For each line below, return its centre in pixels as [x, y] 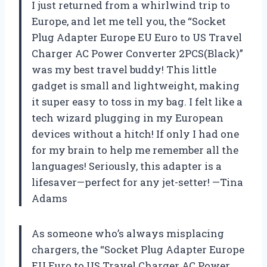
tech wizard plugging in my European [128, 117]
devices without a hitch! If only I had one [135, 133]
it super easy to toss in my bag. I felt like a [137, 101]
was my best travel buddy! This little [124, 69]
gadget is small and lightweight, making [136, 85]
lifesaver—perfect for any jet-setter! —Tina [137, 182]
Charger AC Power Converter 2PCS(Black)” [137, 53]
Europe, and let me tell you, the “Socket [129, 21]
